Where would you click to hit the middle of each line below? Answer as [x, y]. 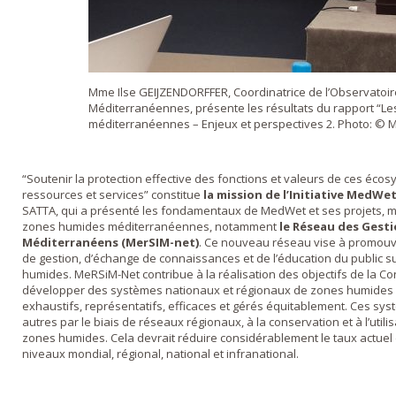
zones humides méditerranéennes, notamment [151, 227]
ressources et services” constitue [113, 195]
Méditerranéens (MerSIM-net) [110, 243]
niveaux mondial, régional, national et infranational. [160, 354]
